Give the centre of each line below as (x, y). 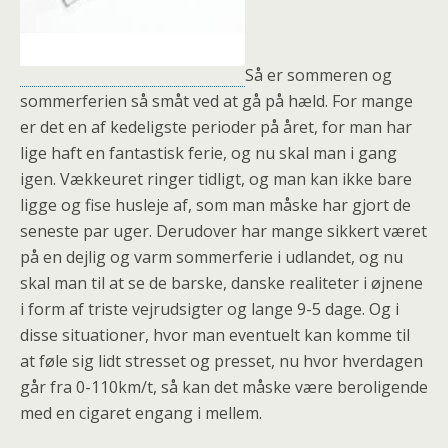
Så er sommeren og (318, 75)
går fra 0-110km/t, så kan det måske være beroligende (224, 387)
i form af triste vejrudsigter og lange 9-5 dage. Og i (209, 309)
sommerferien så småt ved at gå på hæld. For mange (216, 101)
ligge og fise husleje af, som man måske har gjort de (215, 205)
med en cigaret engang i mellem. (141, 413)
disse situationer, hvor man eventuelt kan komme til (215, 335)
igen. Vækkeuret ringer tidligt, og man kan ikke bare (216, 179)
